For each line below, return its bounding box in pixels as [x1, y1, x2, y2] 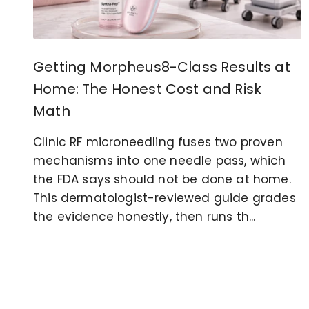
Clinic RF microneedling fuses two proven [33, 133, 283, 150]
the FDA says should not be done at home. [33, 170, 291, 188]
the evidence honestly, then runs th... [33, 208, 256, 225]
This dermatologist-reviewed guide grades [33, 189, 296, 206]
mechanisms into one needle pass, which [33, 152, 286, 169]
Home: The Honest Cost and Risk [33, 79, 262, 99]
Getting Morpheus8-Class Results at [33, 57, 290, 77]
